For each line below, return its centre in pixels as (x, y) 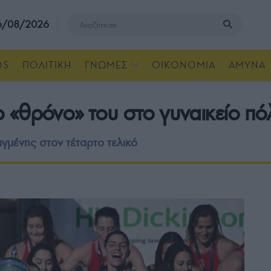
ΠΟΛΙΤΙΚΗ (47, 65)
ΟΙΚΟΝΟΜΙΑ (184, 65)
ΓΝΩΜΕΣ (106, 65)
